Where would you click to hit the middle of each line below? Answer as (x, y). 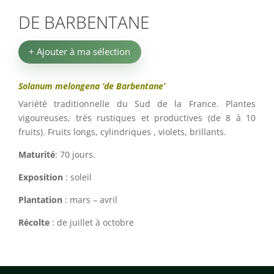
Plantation (40, 199)
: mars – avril (90, 199)
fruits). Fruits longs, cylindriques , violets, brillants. (122, 131)
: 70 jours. (75, 154)
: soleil (77, 177)
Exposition (41, 177)
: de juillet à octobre (92, 222)
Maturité (37, 154)
